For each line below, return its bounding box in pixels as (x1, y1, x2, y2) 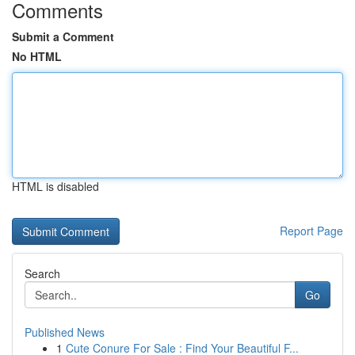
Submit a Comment (12, 29, 114, 44)
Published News (25, 324, 105, 340)
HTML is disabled (12, 178, 99, 194)
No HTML (12, 48, 62, 64)
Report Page (280, 223, 343, 239)
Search (25, 265, 60, 281)
